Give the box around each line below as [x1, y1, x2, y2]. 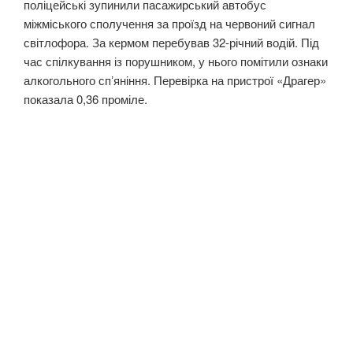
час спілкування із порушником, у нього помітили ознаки [24, 52, 328, 69]
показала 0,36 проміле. [24, 90, 147, 107]
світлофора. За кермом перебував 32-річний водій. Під [24, 33, 319, 50]
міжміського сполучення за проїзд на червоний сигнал [24, 14, 315, 32]
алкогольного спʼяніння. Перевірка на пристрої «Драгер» [24, 71, 326, 88]
